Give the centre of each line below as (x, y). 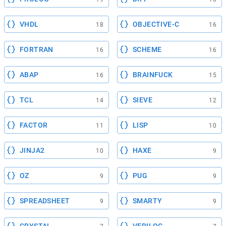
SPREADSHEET (45, 201)
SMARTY (148, 201)
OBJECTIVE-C (156, 24)
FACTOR (34, 125)
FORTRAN (37, 49)
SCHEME (147, 49)
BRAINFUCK (153, 74)
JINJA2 (32, 150)
